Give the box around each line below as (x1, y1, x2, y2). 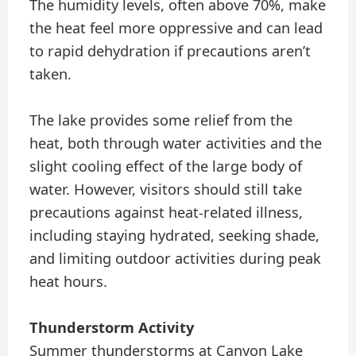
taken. (29, 64, 72, 83)
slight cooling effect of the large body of (29, 156, 303, 176)
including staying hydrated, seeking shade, (29, 225, 320, 245)
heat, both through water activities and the (29, 133, 323, 153)
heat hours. (29, 271, 108, 291)
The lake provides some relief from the (29, 110, 293, 130)
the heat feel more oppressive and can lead (29, 17, 323, 37)
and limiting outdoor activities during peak (29, 248, 322, 268)
